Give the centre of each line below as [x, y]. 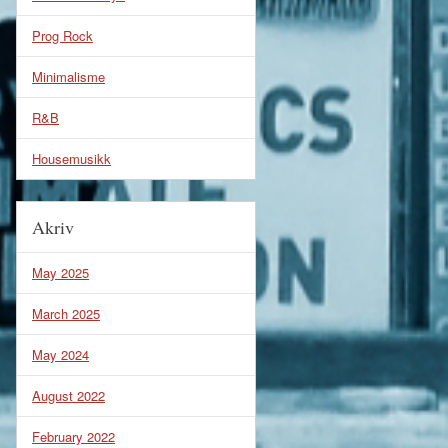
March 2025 [66, 313]
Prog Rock [62, 35]
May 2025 [60, 272]
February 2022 [73, 436]
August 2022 [68, 395]
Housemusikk [71, 158]
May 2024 [60, 354]
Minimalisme [68, 76]
